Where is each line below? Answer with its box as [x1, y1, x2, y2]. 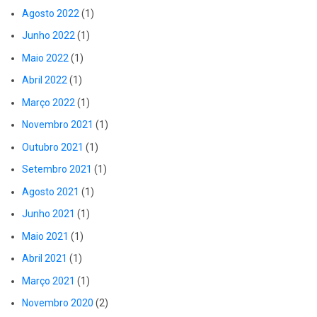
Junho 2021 [22, 208, 75, 220]
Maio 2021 [22, 230, 69, 242]
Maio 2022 [22, 52, 69, 64]
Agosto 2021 [22, 185, 79, 197]
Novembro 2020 [22, 297, 93, 309]
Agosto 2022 [22, 7, 79, 19]
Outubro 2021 [22, 141, 83, 153]
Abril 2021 [22, 253, 67, 265]
